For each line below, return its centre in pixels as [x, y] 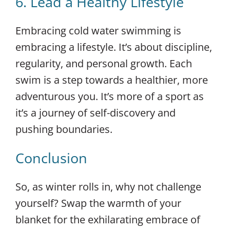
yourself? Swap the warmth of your [98, 203]
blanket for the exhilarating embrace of [108, 219]
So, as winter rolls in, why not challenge [108, 186]
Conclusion [51, 158]
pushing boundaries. [64, 129]
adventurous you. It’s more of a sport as [110, 96]
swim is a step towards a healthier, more [112, 80]
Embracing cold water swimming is [98, 30]
